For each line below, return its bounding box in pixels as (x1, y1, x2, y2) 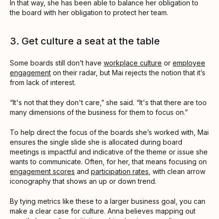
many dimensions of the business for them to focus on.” (10, 108, 188, 116)
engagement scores (10, 167, 75, 175)
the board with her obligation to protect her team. (10, 8, 168, 17)
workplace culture (104, 58, 162, 67)
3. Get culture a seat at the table (10, 35, 160, 47)
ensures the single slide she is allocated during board (10, 137, 182, 146)
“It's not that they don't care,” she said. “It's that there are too (10, 98, 207, 107)
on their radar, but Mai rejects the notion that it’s (51, 68, 205, 77)
